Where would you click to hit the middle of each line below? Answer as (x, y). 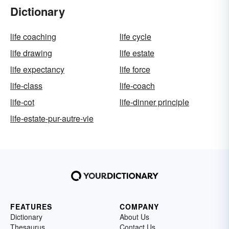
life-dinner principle (154, 102)
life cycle (135, 37)
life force (135, 70)
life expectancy (37, 70)
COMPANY (139, 207)
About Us (134, 217)
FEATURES (31, 207)
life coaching (33, 37)
